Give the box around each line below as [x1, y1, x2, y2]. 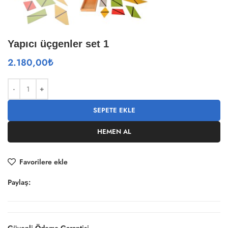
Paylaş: [8, 177, 31, 188]
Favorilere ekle [19, 157, 68, 167]
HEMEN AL [97, 127, 131, 137]
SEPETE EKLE [93, 105, 135, 116]
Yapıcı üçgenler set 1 [8, 38, 109, 50]
